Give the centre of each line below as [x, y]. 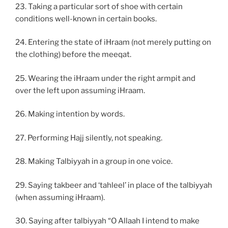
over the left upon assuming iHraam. [80, 90]
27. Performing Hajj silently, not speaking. [89, 138]
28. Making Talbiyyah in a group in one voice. [94, 162]
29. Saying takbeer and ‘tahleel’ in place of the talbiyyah [114, 185]
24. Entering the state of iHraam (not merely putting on [113, 42]
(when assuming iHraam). [60, 197]
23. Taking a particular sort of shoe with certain [99, 6]
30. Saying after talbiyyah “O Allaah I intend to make [107, 221]
